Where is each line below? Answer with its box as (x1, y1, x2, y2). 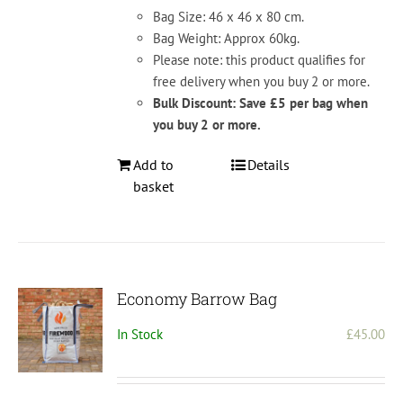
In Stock (117, 326, 164, 344)
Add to (133, 156, 175, 175)
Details (246, 156, 290, 175)
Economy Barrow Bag (117, 288, 278, 310)
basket (133, 177, 175, 196)
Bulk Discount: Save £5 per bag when (153, 94, 369, 112)
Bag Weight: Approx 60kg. (153, 30, 300, 48)
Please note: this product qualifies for (153, 51, 366, 69)
